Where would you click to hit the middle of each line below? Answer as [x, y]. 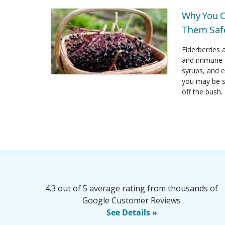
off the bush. [202, 92]
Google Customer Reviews [132, 200]
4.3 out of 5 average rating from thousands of [132, 188]
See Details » [132, 212]
